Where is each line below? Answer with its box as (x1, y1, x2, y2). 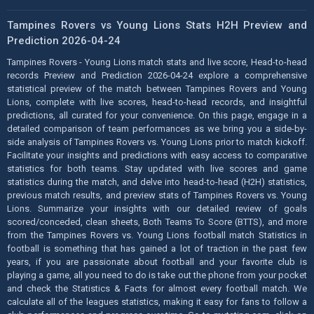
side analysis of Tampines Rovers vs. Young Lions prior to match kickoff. (7, 136, 307, 147)
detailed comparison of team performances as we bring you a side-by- (7, 123, 307, 134)
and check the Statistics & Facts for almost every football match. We (7, 282, 307, 294)
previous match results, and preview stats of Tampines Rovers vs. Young (7, 189, 307, 200)
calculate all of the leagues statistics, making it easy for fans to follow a (7, 296, 307, 307)
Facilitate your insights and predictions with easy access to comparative (7, 149, 307, 161)
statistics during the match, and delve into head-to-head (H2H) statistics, (7, 176, 307, 187)
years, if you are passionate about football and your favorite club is (7, 256, 307, 267)
